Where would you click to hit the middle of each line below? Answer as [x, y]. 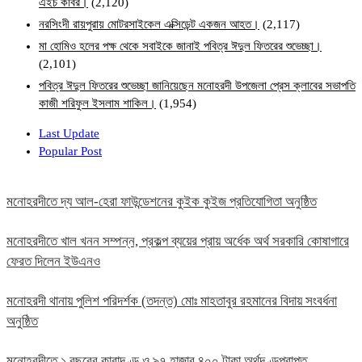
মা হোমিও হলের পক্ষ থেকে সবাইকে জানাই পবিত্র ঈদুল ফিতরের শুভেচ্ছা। [180, 46]
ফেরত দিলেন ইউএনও [53, 262]
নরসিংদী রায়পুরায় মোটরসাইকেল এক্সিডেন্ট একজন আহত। [149, 25]
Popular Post [70, 152]
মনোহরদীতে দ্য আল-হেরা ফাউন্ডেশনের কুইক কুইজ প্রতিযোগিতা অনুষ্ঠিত [162, 202]
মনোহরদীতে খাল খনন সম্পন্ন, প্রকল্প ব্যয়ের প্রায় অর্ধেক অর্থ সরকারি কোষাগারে [178, 242]
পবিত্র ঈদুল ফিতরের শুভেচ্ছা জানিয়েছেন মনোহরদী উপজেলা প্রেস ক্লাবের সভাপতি [197, 86]
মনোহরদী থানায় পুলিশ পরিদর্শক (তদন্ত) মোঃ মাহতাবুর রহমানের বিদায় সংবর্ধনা [172, 301]
